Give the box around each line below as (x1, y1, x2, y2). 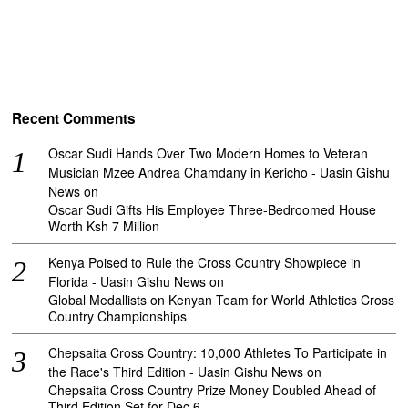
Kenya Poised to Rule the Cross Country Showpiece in (48, 252, 362, 271)
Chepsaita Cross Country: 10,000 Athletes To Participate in (48, 342, 388, 362)
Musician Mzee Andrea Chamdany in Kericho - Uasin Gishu (48, 162, 391, 181)
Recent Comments (12, 108, 137, 129)
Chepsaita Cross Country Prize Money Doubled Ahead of (48, 380, 377, 399)
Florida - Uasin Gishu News (48, 271, 207, 291)
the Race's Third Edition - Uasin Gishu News (48, 362, 304, 381)
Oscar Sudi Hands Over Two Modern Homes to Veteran (48, 143, 369, 162)
